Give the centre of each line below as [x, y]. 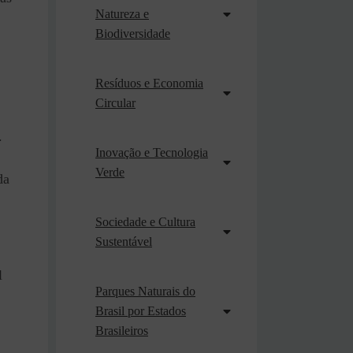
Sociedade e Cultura [145, 222]
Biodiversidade [133, 33]
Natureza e [122, 14]
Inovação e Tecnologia [152, 152]
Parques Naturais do [145, 291]
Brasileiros [122, 331]
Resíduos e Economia [149, 83]
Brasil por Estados [141, 311]
